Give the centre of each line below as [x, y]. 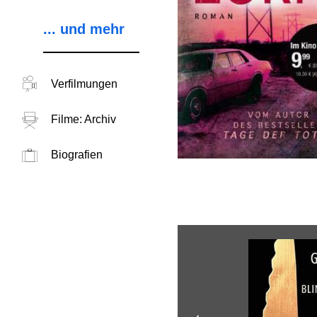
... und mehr [83, 29]
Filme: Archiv [83, 119]
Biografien [76, 155]
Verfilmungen [84, 84]
